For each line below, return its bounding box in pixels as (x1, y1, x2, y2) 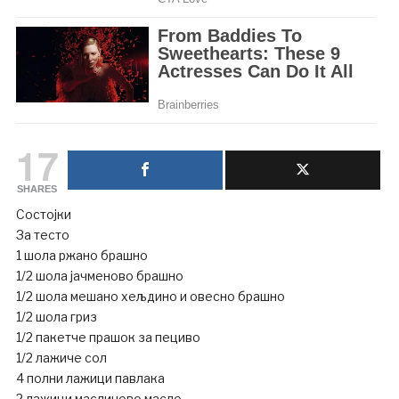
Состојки (15, 207, 71, 223)
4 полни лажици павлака (15, 370, 165, 387)
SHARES (17, 183, 58, 195)
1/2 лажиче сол (15, 350, 107, 366)
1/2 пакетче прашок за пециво (15, 330, 200, 346)
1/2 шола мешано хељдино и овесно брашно (15, 289, 285, 305)
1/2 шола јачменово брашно (15, 268, 183, 284)
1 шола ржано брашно (15, 248, 148, 264)
